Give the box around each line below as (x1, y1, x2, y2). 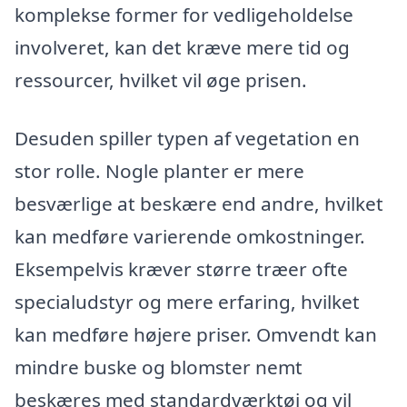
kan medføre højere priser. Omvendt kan (15, 321, 377, 347)
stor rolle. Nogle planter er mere (15, 157, 304, 184)
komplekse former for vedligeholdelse (15, 2, 353, 28)
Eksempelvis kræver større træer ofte (15, 255, 348, 282)
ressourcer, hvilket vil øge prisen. (15, 67, 307, 94)
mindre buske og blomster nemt (15, 353, 303, 380)
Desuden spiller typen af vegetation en (15, 124, 360, 151)
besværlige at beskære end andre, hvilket (15, 190, 383, 216)
